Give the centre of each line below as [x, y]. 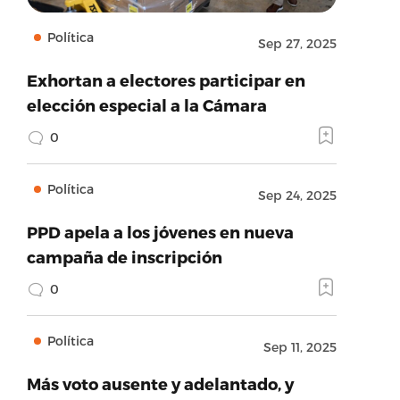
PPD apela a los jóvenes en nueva [160, 232]
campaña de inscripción [124, 257]
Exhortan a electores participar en [166, 80]
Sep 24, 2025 [297, 195]
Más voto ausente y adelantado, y [160, 383]
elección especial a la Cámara [146, 105]
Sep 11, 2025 [300, 347]
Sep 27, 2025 [297, 43]
